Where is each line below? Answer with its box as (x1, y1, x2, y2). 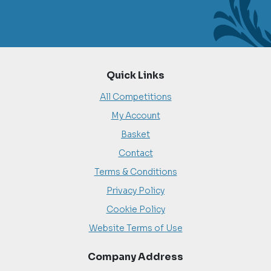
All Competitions (99, 91, 172, 103)
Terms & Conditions (94, 166, 177, 178)
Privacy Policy (106, 185, 165, 197)
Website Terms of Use (88, 223, 183, 234)
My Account (111, 110, 160, 122)
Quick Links (106, 69, 165, 82)
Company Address (88, 250, 183, 264)
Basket (121, 129, 150, 140)
